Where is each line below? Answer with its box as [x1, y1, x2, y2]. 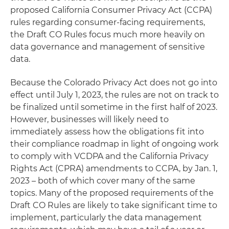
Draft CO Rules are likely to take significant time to [10, 200, 217, 210]
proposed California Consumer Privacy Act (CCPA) [10, 5, 212, 15]
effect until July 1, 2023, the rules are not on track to [10, 90, 219, 100]
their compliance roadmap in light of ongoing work [10, 139, 219, 149]
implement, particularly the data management [10, 213, 202, 222]
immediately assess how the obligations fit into [10, 127, 204, 136]
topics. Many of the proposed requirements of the [10, 188, 214, 198]
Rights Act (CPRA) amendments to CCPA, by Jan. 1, [10, 164, 217, 173]
